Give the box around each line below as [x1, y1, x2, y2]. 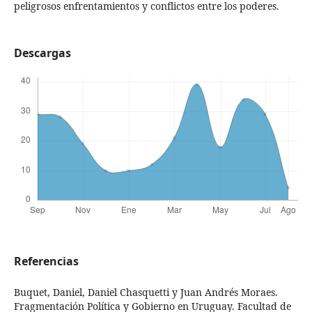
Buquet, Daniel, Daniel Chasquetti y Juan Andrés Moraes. [13, 286, 278, 299]
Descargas [13, 45, 71, 61]
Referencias [13, 253, 79, 270]
